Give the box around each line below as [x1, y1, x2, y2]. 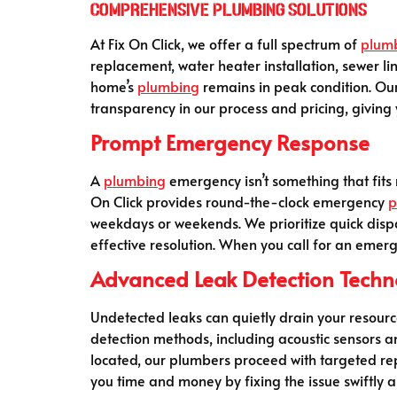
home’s [90, 75, 137, 96]
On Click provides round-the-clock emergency [90, 191, 388, 211]
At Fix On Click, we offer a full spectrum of [90, 33, 361, 53]
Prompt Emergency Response [90, 127, 370, 157]
